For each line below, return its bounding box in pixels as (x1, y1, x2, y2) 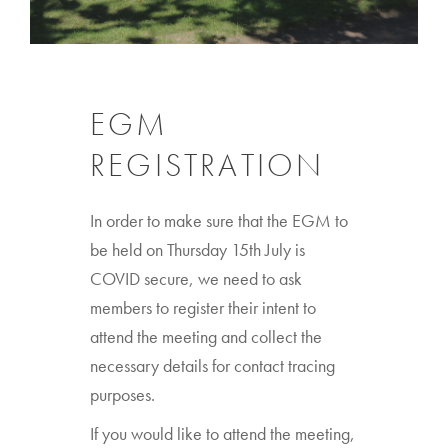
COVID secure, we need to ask (90, 266, 302, 290)
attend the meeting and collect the (90, 324, 322, 348)
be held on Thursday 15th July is (90, 237, 305, 261)
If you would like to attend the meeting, (90, 421, 355, 445)
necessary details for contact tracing (90, 353, 335, 377)
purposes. (90, 382, 155, 406)
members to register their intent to (90, 295, 316, 319)
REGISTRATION (90, 144, 325, 186)
